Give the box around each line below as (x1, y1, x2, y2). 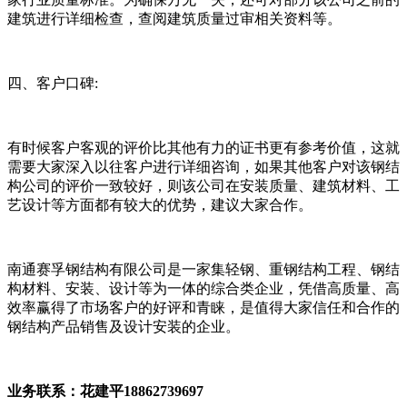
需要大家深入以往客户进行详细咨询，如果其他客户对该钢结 (7, 158, 400, 174)
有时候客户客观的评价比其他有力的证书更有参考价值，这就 (7, 139, 400, 155)
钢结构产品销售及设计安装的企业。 (7, 318, 240, 334)
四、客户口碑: (7, 74, 98, 91)
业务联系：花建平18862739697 (7, 382, 203, 399)
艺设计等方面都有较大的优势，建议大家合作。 (7, 196, 313, 213)
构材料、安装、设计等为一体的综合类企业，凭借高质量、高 (7, 280, 400, 296)
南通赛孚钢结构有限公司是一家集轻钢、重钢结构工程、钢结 (7, 261, 400, 277)
